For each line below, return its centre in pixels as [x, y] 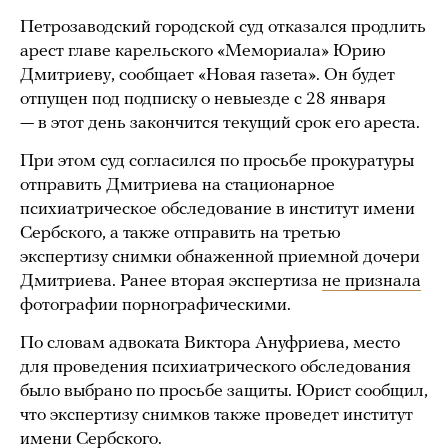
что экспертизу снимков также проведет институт [216, 415]
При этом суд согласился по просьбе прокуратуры [217, 161]
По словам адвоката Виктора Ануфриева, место [210, 343]
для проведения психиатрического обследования [215, 367]
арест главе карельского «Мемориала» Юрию [203, 51]
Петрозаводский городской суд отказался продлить [223, 27]
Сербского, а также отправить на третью [180, 233]
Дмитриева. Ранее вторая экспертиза [171, 281]
